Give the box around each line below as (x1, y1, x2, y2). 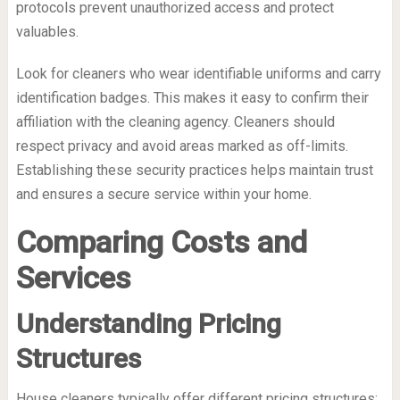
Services (15, 260, 131, 296)
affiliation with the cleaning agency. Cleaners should (15, 113, 335, 131)
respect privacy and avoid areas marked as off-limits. (15, 137, 348, 155)
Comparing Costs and (15, 224, 307, 261)
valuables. (15, 23, 79, 41)
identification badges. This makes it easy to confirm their (15, 89, 369, 107)
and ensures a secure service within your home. (15, 186, 312, 204)
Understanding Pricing (15, 308, 281, 340)
